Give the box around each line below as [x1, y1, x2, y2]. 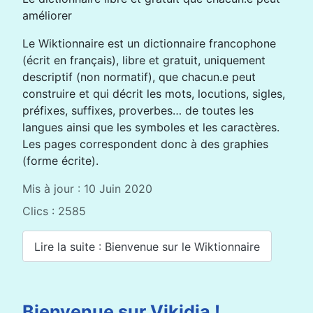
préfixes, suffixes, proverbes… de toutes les [22, 103, 254, 117]
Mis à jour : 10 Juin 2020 [22, 182, 152, 196]
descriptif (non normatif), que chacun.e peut [22, 70, 256, 84]
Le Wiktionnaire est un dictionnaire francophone [22, 36, 276, 50]
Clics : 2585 [22, 204, 86, 218]
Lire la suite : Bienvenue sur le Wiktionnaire [34, 239, 260, 254]
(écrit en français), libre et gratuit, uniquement [22, 53, 265, 67]
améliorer [22, 8, 72, 22]
